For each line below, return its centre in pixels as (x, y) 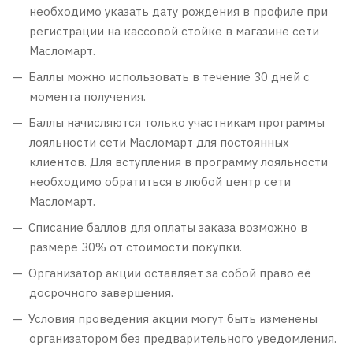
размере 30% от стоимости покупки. (136, 247)
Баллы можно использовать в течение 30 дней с (169, 77)
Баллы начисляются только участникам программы (176, 123)
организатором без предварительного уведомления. (183, 338)
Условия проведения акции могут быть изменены (173, 319)
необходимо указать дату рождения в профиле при (178, 11)
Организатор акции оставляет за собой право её (170, 273)
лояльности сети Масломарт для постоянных (159, 142)
